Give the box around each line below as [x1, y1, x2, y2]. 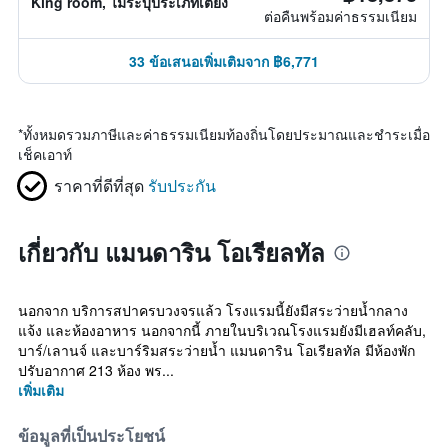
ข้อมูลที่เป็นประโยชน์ [18, 426, 165, 446]
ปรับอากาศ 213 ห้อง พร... [18, 360, 174, 380]
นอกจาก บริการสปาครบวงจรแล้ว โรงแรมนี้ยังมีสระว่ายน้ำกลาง [18, 300, 408, 320]
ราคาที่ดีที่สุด [54, 174, 144, 197]
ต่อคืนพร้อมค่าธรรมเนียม [264, 6, 417, 26]
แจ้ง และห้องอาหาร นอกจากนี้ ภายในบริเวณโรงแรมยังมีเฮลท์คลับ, [18, 320, 426, 340]
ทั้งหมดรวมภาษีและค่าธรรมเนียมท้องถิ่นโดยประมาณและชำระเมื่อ [23, 124, 430, 144]
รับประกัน [148, 174, 216, 197]
